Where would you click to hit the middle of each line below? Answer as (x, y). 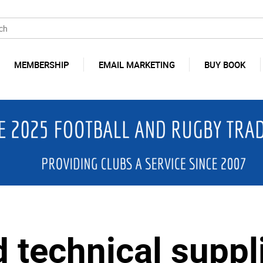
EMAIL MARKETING (136, 65)
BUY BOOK (225, 65)
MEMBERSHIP (41, 65)
